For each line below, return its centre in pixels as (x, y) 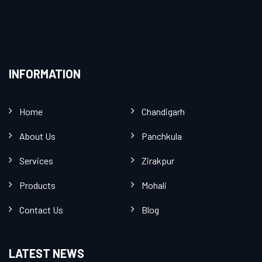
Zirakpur (158, 161)
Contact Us (41, 210)
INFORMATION (45, 74)
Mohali (154, 185)
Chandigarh (163, 111)
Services (36, 161)
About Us (37, 136)
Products (37, 185)
